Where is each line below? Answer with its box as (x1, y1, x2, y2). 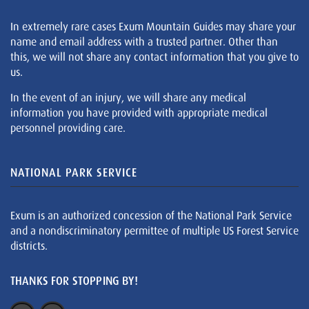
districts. (10, 239, 48, 252)
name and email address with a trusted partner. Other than (10, 35, 278, 48)
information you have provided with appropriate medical (10, 106, 268, 119)
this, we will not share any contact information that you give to (10, 50, 299, 63)
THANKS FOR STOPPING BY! (10, 275, 138, 288)
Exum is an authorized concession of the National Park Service (10, 209, 292, 221)
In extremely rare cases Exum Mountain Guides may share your (10, 20, 296, 32)
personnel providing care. (10, 121, 126, 134)
